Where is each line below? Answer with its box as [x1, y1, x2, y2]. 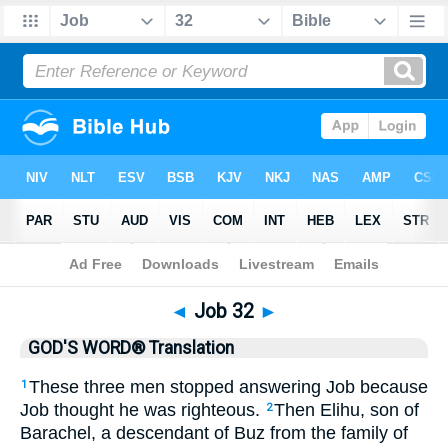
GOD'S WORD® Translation [28, 338, 234, 358]
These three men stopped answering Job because [29, 376, 428, 397]
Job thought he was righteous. [20, 399, 265, 420]
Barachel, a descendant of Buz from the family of [20, 422, 408, 443]
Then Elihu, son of [274, 399, 419, 420]
